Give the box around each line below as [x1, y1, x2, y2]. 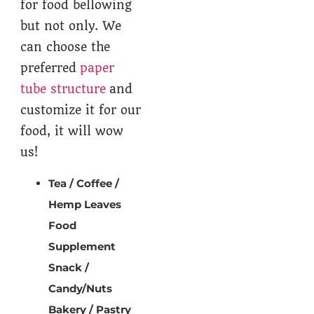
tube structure [20, 82, 107, 97]
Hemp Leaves [48, 197, 122, 211]
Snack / [48, 260, 90, 274]
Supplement [48, 239, 119, 253]
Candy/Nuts [48, 281, 116, 295]
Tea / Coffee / [48, 176, 120, 190]
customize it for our [20, 103, 142, 118]
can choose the [20, 40, 111, 55]
